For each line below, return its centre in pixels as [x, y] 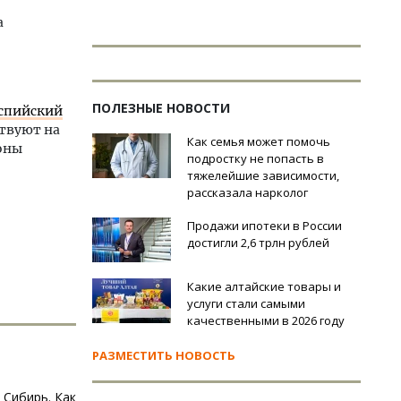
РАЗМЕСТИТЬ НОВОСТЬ [164, 355]
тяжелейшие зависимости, [263, 175]
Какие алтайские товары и [264, 286]
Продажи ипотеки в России [264, 226]
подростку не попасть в [256, 158]
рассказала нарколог [247, 192]
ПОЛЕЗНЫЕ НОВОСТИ [161, 108]
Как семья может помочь [259, 141]
